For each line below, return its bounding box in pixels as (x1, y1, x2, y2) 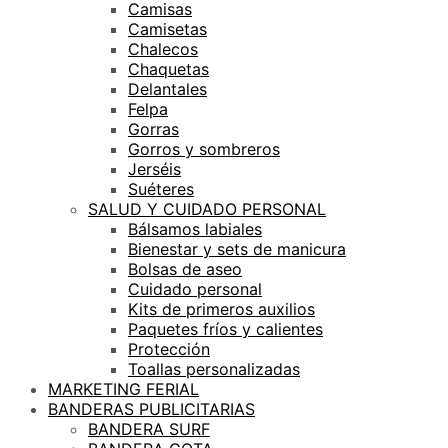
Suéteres (128, 178, 194, 199)
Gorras (128, 118, 179, 139)
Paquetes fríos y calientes (128, 318, 323, 339)
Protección (128, 338, 210, 359)
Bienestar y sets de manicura (128, 238, 346, 259)
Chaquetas (128, 58, 209, 79)
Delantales (128, 78, 207, 99)
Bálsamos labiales (128, 218, 262, 239)
